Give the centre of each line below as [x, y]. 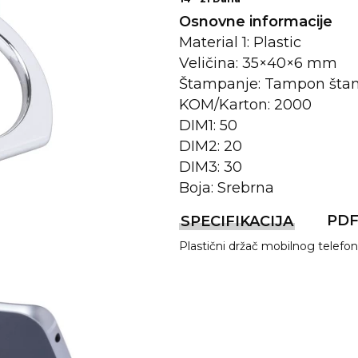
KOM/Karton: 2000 [245, 105]
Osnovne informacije [256, 22]
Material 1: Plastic [240, 42]
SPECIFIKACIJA [237, 221]
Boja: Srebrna [227, 188]
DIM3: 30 [211, 167]
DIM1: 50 [208, 125]
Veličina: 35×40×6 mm [258, 63]
